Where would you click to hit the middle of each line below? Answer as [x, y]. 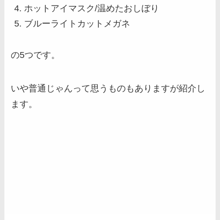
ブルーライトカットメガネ [77, 23]
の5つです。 [36, 55]
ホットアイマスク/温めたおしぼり [92, 9]
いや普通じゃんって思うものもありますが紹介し [108, 89]
